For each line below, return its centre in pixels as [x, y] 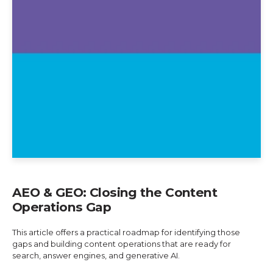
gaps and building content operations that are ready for [122, 244]
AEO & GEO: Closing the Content [115, 193]
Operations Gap [62, 207]
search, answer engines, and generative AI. [96, 256]
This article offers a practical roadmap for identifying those [126, 232]
